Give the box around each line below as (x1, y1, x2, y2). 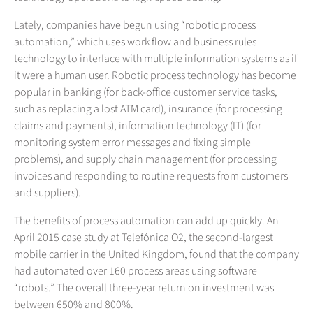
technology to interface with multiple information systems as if (14, 51, 297, 67)
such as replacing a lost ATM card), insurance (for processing (14, 101, 282, 117)
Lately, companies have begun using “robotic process (14, 17, 256, 34)
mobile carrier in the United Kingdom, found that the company (14, 247, 299, 263)
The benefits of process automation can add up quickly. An (14, 213, 279, 229)
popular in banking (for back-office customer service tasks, (14, 85, 277, 101)
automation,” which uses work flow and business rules (14, 34, 256, 50)
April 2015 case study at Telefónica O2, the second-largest (14, 230, 273, 246)
